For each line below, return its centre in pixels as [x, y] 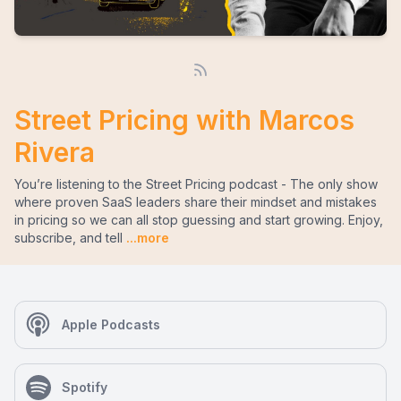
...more [146, 238]
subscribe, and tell [68, 238]
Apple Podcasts [111, 324]
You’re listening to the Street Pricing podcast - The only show [196, 184]
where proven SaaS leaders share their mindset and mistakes [196, 202]
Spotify [85, 387]
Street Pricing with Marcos [184, 120]
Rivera [55, 152]
